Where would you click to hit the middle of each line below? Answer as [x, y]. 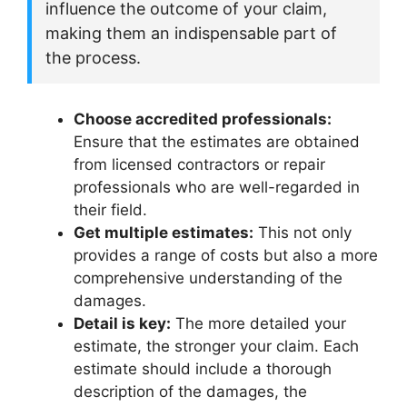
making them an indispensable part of [191, 34]
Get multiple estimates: [164, 233]
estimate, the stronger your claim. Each [216, 347]
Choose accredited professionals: [203, 119]
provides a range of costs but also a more [226, 256]
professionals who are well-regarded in [217, 188]
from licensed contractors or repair [199, 165]
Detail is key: [122, 324]
